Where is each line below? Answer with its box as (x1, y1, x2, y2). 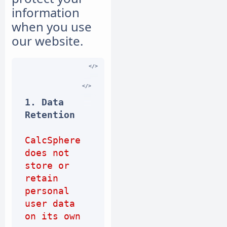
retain (25, 173, 58, 184)
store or (25, 160, 69, 171)
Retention (25, 109, 75, 121)
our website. (12, 32, 83, 49)
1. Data (25, 97, 64, 108)
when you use (12, 18, 92, 35)
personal (25, 185, 69, 197)
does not (25, 147, 69, 159)
